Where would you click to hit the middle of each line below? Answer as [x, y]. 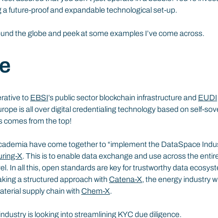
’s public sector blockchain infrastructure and [123, 97]
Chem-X [96, 191]
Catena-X [126, 179]
